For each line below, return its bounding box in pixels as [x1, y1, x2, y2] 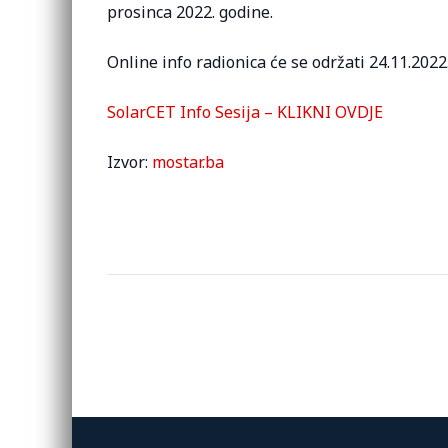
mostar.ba [152, 151, 224, 173]
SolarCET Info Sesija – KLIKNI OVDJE [107, 101, 383, 123]
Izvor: [107, 151, 152, 173]
